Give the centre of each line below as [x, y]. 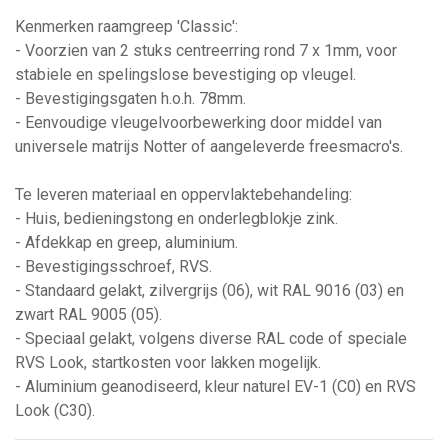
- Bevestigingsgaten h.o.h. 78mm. [130, 98]
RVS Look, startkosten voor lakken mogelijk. [168, 362]
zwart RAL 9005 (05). [88, 314]
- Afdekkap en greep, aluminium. [126, 242]
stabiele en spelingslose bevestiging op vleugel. [185, 74]
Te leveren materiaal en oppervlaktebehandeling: [183, 194]
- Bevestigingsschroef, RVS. [113, 266]
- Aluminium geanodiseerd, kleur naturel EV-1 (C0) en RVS [215, 386]
